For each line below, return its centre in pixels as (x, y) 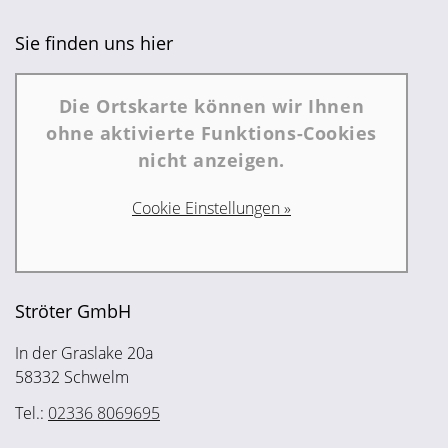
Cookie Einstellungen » (211, 208)
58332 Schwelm (72, 377)
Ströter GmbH (73, 311)
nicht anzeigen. (211, 160)
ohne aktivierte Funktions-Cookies (211, 133)
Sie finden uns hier (94, 43)
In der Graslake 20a (84, 353)
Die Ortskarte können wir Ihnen (211, 106)
